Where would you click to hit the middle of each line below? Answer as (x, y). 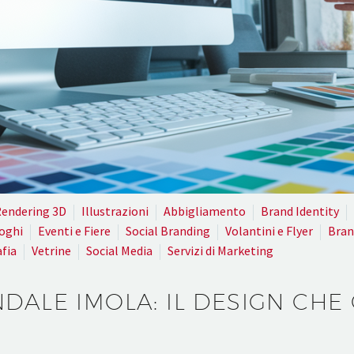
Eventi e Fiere (74, 230)
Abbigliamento (205, 211)
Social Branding (168, 230)
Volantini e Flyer (269, 230)
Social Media (119, 250)
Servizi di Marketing (220, 250)
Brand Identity (300, 211)
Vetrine (51, 250)
